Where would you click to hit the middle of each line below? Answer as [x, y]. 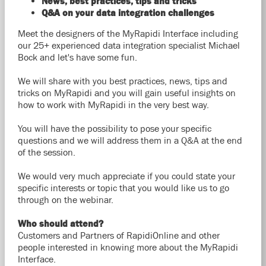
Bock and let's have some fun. [78, 57]
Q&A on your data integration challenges [128, 12]
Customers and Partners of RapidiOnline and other [118, 235]
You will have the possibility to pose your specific [114, 128]
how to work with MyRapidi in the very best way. [114, 104]
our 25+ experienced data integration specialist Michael [129, 45]
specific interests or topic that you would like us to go [123, 188]
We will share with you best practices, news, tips [115, 81]
